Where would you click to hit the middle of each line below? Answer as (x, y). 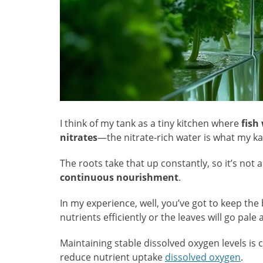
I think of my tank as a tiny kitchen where (151, 124)
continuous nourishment (119, 178)
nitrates (79, 138)
